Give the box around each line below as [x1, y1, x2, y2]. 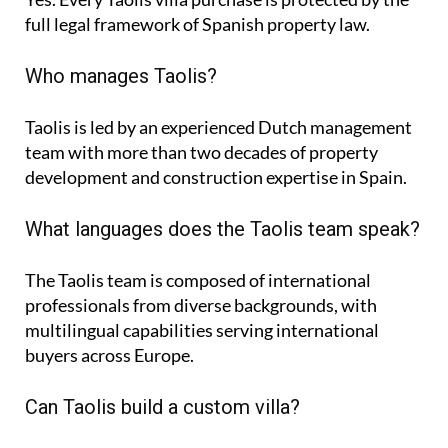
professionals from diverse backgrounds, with [25, 293, 377, 316]
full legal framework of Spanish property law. [25, 12, 370, 35]
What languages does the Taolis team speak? [25, 216, 420, 241]
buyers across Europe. [25, 343, 194, 366]
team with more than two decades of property [25, 140, 378, 163]
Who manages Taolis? [25, 63, 217, 88]
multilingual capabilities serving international [25, 318, 379, 341]
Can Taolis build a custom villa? [25, 394, 300, 419]
